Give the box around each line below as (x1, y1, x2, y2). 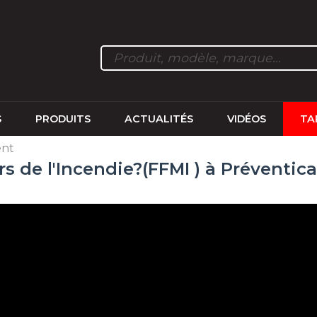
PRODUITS (35, 113, 91, 125)
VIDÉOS (226, 113, 266, 125)
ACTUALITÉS (124, 113, 193, 125)
